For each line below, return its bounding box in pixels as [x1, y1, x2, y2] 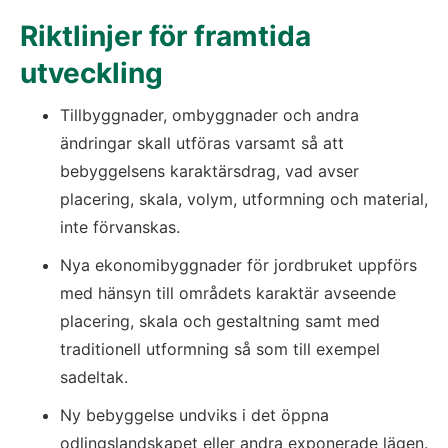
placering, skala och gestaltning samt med [60, 310, 380, 331]
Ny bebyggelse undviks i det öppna [60, 404, 329, 425]
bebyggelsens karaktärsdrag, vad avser [60, 160, 359, 181]
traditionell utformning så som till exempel [60, 338, 380, 359]
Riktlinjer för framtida [20, 19, 311, 54]
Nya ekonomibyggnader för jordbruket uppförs [60, 254, 417, 275]
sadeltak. [60, 366, 128, 387]
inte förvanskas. [60, 216, 180, 237]
